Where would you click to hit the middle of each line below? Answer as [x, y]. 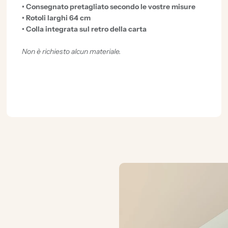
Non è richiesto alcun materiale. [72, 51]
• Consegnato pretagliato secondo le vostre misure [109, 6]
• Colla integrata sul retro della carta [84, 29]
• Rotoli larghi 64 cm [56, 18]
